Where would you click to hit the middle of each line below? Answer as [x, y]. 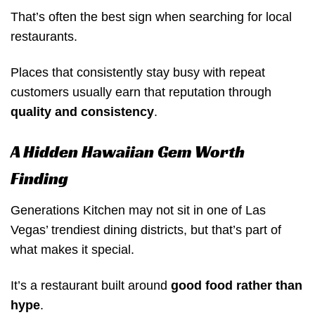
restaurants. [44, 37]
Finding [39, 178]
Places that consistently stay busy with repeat [138, 73]
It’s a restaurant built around [91, 286]
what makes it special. [72, 249]
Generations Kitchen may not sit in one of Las [138, 210]
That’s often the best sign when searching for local [151, 17]
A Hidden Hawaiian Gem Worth [128, 152]
